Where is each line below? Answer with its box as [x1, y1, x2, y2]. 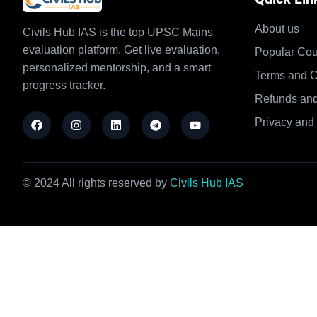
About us [255, 23, 299, 35]
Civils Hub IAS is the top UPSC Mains [23, 26, 213, 39]
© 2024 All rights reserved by [23, 177, 167, 190]
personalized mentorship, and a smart [23, 62, 211, 74]
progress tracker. [23, 79, 105, 92]
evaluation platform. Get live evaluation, [23, 44, 220, 57]
